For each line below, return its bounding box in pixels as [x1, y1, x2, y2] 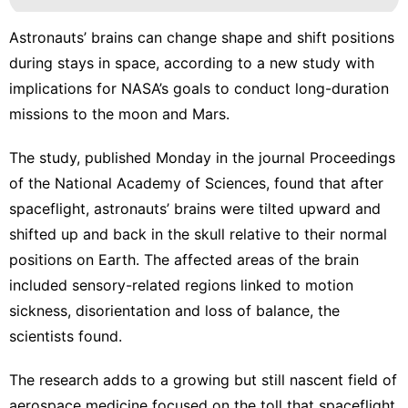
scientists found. [9, 326, 122, 345]
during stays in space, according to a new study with [9, 53, 374, 72]
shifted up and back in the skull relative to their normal [9, 224, 387, 243]
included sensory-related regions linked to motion [9, 275, 353, 294]
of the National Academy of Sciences [9, 173, 266, 192]
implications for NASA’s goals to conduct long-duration [9, 78, 389, 97]
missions [9, 104, 73, 123]
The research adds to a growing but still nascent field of [9, 370, 397, 389]
